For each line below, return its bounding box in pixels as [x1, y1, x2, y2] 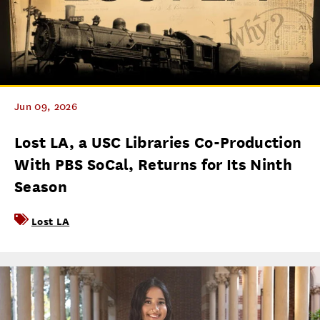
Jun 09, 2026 [14, 101, 77, 113]
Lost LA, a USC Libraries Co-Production [14, 134, 302, 151]
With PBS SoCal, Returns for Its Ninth [14, 156, 292, 174]
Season [14, 178, 67, 196]
